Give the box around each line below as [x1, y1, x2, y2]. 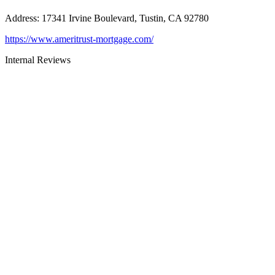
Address [5, 13, 37, 24]
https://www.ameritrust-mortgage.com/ [5, 34, 153, 45]
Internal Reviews [5, 55, 71, 66]
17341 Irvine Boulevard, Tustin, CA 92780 [42, 13, 209, 24]
